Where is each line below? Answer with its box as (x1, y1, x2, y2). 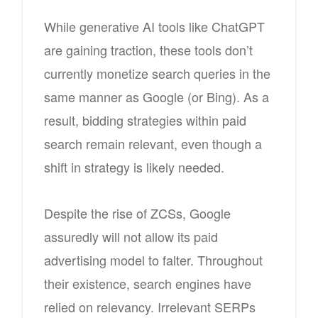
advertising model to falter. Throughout (44, 250, 263, 269)
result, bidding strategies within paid (44, 110, 246, 129)
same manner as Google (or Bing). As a (44, 87, 269, 106)
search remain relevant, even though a (44, 133, 262, 153)
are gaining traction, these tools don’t (44, 40, 253, 59)
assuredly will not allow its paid (44, 226, 218, 246)
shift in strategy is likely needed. (44, 157, 224, 176)
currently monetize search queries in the (44, 63, 270, 82)
